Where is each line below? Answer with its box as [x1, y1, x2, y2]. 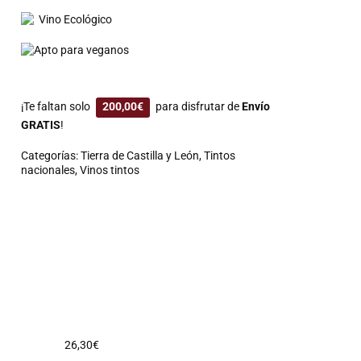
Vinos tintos [80, 164, 140, 176]
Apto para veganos [34, 44, 130, 56]
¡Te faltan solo [21, 100, 93, 113]
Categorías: [21, 149, 81, 162]
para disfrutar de [153, 100, 243, 113]
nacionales [21, 164, 76, 176]
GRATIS [21, 118, 61, 131]
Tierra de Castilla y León [81, 149, 200, 162]
